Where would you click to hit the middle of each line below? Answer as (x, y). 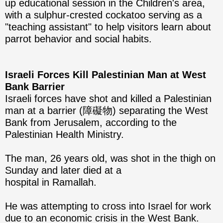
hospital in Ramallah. (51, 182)
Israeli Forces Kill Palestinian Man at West (106, 75)
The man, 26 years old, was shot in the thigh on (110, 159)
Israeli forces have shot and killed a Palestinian (108, 99)
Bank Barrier (35, 87)
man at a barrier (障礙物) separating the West (107, 111)
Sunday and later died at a (63, 170)
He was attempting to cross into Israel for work (108, 206)
